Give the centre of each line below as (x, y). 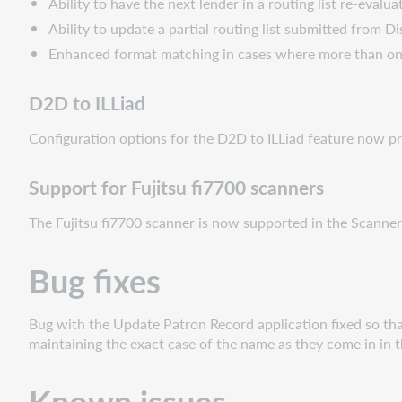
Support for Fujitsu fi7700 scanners (176, 188)
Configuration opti (87, 138)
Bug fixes (95, 281)
